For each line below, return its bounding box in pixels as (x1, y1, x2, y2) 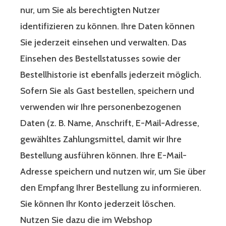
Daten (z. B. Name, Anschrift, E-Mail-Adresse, (20, 118, 199, 129)
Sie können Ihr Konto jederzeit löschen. (20, 198, 176, 210)
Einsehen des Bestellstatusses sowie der (20, 53, 181, 65)
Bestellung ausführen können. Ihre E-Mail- (20, 150, 187, 161)
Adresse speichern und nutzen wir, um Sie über (20, 166, 206, 178)
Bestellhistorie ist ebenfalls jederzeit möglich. (20, 69, 201, 81)
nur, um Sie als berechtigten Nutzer (20, 5, 160, 16)
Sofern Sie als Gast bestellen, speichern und (20, 85, 194, 97)
